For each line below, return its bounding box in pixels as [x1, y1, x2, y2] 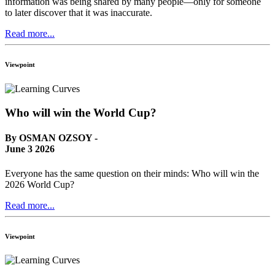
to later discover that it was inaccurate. [5, 7, 152, 18]
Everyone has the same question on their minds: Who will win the [5, 168, 259, 179]
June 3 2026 [5, 144, 55, 155]
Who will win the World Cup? [5, 106, 157, 119]
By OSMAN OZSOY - [5, 133, 98, 144]
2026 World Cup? [5, 179, 74, 190]
